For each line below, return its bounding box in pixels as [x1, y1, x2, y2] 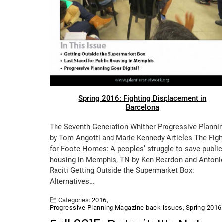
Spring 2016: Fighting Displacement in [78, 94, 207, 103]
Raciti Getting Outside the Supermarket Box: [50, 166, 194, 175]
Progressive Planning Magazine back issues [50, 204, 183, 212]
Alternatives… [50, 177, 94, 186]
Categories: [58, 196, 90, 204]
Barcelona [125, 103, 159, 112]
